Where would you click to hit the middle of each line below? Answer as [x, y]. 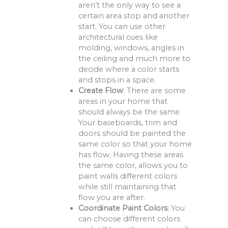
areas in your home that [123, 101]
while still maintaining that [127, 187]
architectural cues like [118, 37]
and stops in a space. [117, 80]
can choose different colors [129, 219]
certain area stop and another [134, 16]
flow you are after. [111, 197]
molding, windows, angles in [131, 48]
